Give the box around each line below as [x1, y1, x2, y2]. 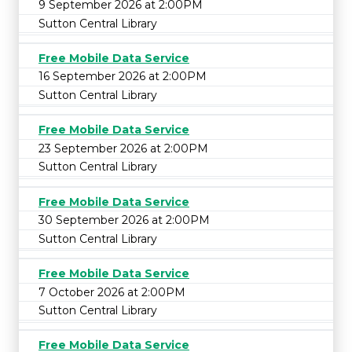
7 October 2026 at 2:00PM [38, 284, 185, 299]
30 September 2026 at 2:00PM [38, 213, 210, 228]
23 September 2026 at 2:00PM [38, 141, 208, 156]
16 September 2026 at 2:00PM [38, 69, 207, 84]
